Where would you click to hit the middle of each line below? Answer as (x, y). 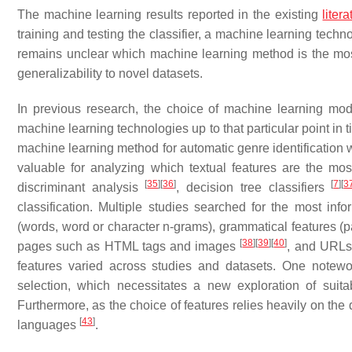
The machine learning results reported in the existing (170, 15)
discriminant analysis (81, 187)
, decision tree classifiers (254, 187)
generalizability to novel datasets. (110, 73)
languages (48, 325)
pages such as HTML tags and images (129, 246)
